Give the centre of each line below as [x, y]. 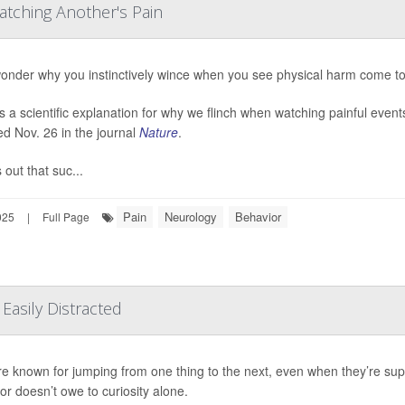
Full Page [66, 216]
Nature [158, 132]
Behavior [258, 216]
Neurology [191, 216]
